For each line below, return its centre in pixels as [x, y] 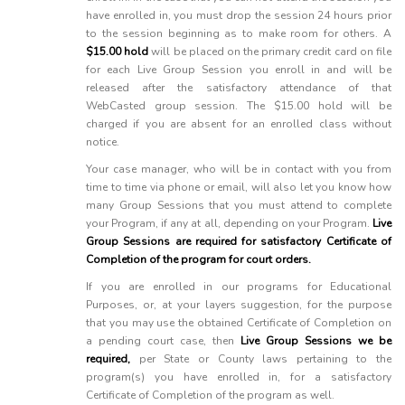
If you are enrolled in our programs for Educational [239, 287]
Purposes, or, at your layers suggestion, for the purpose [239, 305]
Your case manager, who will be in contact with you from [239, 169]
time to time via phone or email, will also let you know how [239, 187]
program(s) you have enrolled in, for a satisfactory [239, 377]
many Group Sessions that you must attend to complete [239, 205]
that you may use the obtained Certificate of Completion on [239, 323]
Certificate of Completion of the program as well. [210, 395]
